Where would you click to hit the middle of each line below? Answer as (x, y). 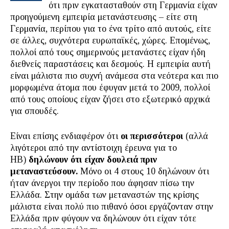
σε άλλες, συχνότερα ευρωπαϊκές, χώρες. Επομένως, (110, 40)
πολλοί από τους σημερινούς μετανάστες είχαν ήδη (108, 52)
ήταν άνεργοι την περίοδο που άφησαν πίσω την (102, 183)
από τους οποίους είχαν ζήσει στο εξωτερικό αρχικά (110, 99)
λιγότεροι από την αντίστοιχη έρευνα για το (94, 148)
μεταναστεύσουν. (44, 171)
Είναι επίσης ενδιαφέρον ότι (65, 136)
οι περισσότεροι (152, 136)
